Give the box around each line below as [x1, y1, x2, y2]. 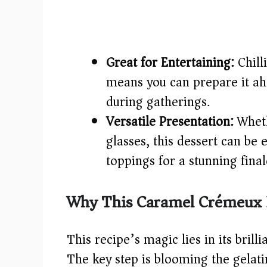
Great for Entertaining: [106, 51, 234, 74]
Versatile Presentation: [106, 110, 234, 133]
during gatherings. [106, 91, 210, 114]
